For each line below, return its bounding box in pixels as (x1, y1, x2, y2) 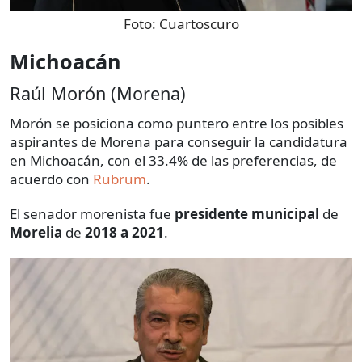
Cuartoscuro (158, 15, 239, 34)
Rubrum (93, 170, 146, 189)
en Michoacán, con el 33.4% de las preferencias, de (10, 151, 337, 170)
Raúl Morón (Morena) (10, 82, 186, 106)
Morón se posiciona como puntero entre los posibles (10, 114, 343, 133)
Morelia (10, 223, 62, 242)
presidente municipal (175, 204, 319, 224)
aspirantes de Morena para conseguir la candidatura (10, 133, 347, 152)
